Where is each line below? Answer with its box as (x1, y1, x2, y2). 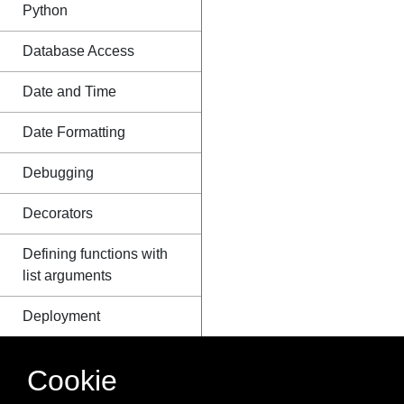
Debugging (23, 165, 94, 180)
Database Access (23, 43, 134, 59)
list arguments (23, 268, 112, 283)
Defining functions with (23, 246, 168, 262)
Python (23, 3, 68, 18)
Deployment (23, 308, 100, 324)
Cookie (27, 364, 117, 397)
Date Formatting (23, 124, 125, 140)
